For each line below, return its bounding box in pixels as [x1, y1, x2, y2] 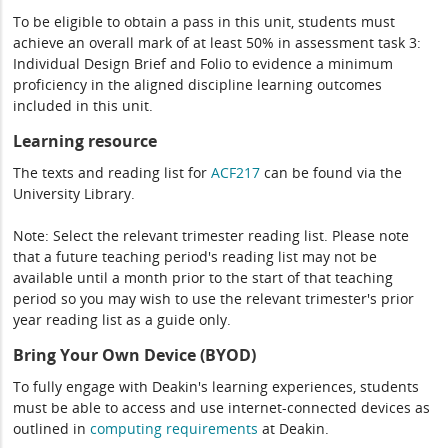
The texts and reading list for [13, 163, 212, 182]
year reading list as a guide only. [13, 310, 232, 329]
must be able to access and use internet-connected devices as [13, 398, 431, 417]
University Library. [13, 184, 136, 203]
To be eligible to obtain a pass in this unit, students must [13, 12, 396, 31]
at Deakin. [258, 419, 330, 438]
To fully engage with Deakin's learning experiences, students [13, 377, 420, 396]
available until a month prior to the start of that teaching [13, 268, 394, 287]
